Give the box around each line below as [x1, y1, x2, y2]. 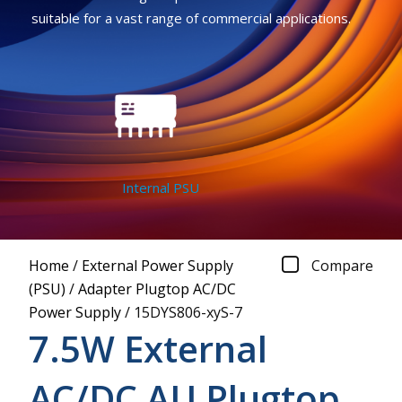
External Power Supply [82, 255, 233, 275]
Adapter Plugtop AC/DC [78, 278, 236, 299]
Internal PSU [109, 179, 188, 197]
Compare [311, 255, 373, 275]
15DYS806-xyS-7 [134, 301, 242, 322]
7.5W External [29, 323, 267, 373]
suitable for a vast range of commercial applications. [31, 9, 351, 28]
